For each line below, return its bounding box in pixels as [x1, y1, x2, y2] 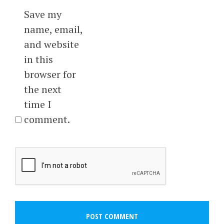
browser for [23, 67, 76, 81]
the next [23, 82, 61, 96]
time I [23, 97, 51, 111]
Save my [23, 7, 61, 21]
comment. [23, 112, 70, 126]
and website [23, 37, 79, 51]
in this [23, 52, 53, 66]
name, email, [23, 22, 82, 36]
